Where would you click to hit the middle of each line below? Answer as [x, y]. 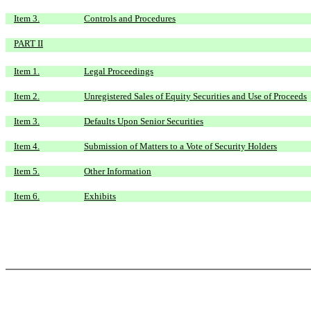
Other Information [118, 171]
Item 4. [27, 146]
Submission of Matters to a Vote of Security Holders [180, 146]
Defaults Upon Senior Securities [144, 121]
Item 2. [27, 96]
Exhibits [100, 196]
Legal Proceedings [119, 71]
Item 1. [27, 71]
